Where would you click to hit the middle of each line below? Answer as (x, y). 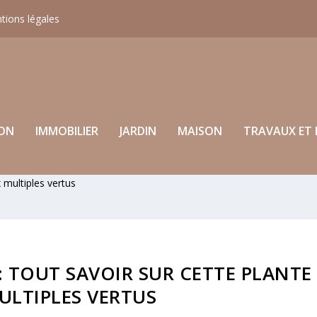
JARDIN (138, 131)
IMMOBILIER (67, 131)
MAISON (200, 131)
